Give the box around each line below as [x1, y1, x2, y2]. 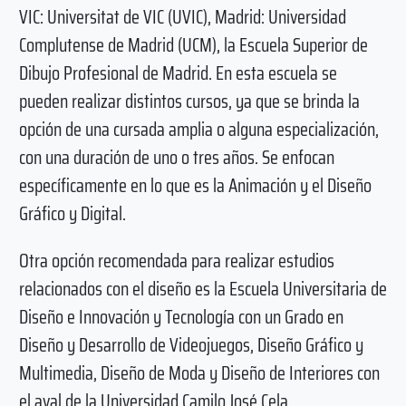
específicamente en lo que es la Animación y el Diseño [18, 170, 372, 201]
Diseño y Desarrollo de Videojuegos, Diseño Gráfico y [18, 329, 363, 360]
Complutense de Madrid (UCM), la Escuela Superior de [18, 30, 368, 61]
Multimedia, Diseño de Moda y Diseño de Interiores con [18, 357, 380, 388]
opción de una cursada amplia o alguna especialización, [18, 114, 379, 145]
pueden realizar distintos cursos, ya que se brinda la [18, 86, 360, 117]
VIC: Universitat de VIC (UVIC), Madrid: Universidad [18, 2, 346, 33]
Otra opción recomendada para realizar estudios [18, 245, 334, 275]
